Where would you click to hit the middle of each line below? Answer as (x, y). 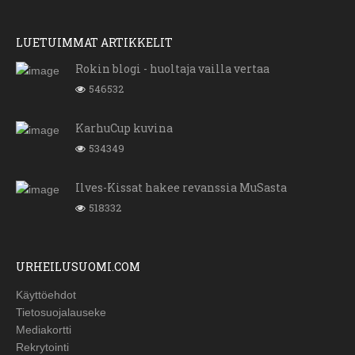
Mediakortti (44, 330)
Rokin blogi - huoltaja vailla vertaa (172, 69)
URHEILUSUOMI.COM (78, 267)
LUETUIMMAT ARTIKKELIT (94, 43)
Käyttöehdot (46, 295)
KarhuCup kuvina (124, 128)
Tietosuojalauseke (61, 313)
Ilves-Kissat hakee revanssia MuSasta (181, 188)
